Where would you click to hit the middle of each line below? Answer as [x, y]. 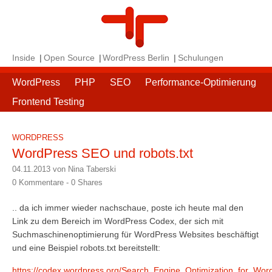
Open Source [69, 58]
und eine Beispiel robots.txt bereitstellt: [86, 248]
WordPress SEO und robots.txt [103, 153]
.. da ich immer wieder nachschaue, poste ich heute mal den [128, 208]
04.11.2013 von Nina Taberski [64, 169]
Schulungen [201, 58]
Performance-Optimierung [201, 82]
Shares [89, 182]
